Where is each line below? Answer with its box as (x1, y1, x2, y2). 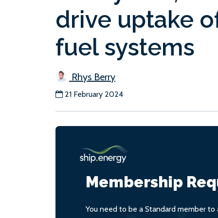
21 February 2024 (65, 89, 123, 99)
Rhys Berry (69, 71, 115, 83)
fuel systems (55, 33, 195, 61)
